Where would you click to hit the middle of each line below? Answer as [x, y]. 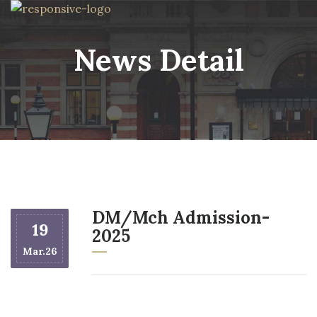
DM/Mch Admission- [181, 218]
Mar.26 [40, 251]
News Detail [158, 60]
